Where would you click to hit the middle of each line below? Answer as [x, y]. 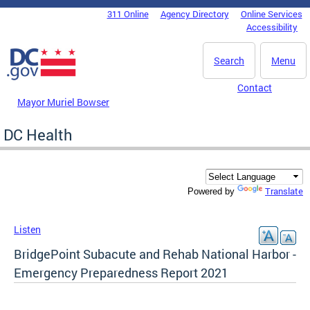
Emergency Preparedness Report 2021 [121, 273]
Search [229, 61]
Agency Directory [194, 14]
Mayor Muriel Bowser [63, 102]
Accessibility [272, 27]
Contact [255, 88]
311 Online [128, 14]
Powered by [212, 192]
